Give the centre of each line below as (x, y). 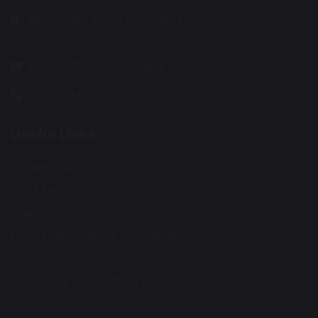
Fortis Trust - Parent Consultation (101, 236)
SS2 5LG (49, 37)
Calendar (37, 213)
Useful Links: (55, 134)
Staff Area (38, 190)
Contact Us (42, 168)
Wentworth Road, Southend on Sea (125, 20)
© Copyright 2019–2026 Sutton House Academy (142, 281)
